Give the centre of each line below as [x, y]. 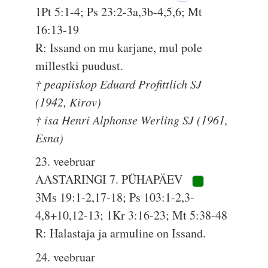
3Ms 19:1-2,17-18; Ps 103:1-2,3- [115, 197]
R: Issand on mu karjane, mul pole [119, 48]
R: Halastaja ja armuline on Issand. [121, 233]
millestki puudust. [80, 66]
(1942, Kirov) [68, 102]
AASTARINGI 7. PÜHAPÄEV [111, 179]
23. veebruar [66, 161]
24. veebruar [66, 257]
